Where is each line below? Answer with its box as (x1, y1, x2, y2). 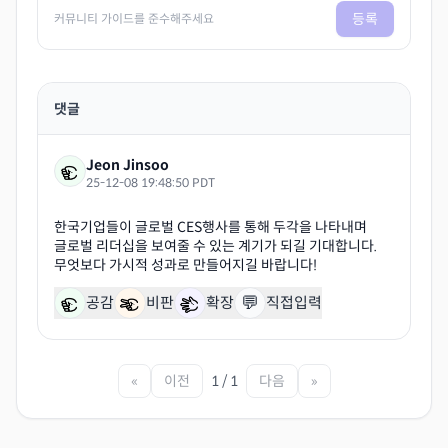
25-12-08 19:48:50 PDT (86, 174, 215, 190)
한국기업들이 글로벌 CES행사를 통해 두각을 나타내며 (54, 217, 367, 236)
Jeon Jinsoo (86, 155, 169, 174)
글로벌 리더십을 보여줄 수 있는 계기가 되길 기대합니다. (54, 236, 377, 255)
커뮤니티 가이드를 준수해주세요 (54, 10, 214, 26)
